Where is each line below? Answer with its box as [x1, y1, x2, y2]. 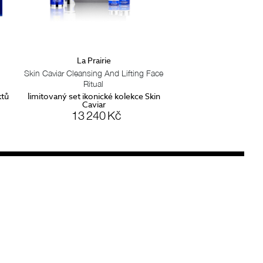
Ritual [83, 79, 104, 89]
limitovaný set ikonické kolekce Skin [28, 90, 160, 102]
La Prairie [77, 55, 111, 66]
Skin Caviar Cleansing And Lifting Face [23, 68, 163, 79]
